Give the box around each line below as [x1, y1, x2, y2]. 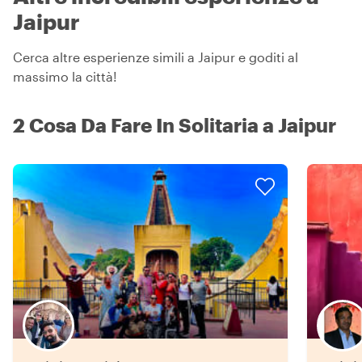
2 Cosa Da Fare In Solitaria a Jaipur [13, 113, 336, 137]
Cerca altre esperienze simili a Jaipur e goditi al [13, 49, 298, 65]
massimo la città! [13, 69, 117, 84]
